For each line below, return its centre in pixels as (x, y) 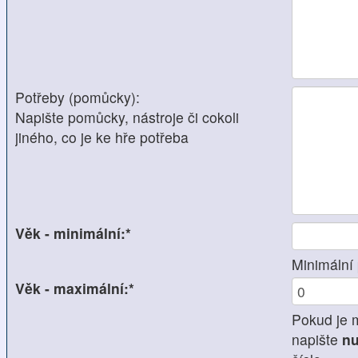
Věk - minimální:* (73, 233)
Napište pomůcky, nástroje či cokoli (127, 117)
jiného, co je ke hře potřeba (102, 137)
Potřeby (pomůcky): (78, 97)
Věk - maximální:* (75, 288)
